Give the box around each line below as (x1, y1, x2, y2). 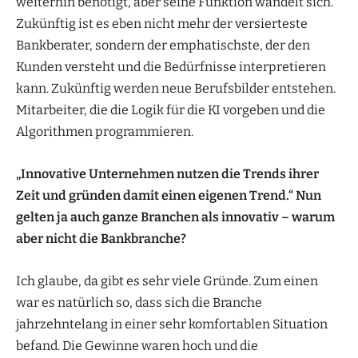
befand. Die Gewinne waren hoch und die (16, 337, 258, 353)
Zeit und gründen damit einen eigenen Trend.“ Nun (16, 187, 321, 203)
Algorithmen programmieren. (16, 123, 193, 139)
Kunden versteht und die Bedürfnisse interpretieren (16, 58, 326, 74)
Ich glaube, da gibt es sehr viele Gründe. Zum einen (16, 272, 318, 288)
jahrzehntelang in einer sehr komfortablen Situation (16, 316, 328, 332)
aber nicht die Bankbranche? (16, 230, 186, 246)
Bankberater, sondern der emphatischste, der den (16, 37, 310, 53)
